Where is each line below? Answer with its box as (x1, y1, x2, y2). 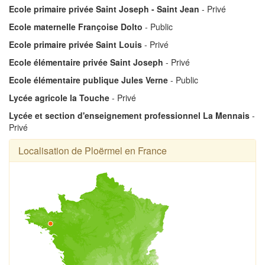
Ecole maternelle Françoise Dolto (9, 20, 143, 33)
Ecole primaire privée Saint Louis (9, 38, 142, 50)
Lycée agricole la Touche (9, 91, 109, 104)
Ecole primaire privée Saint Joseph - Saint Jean (9, 2, 199, 15)
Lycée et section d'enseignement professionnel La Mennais (9, 109, 250, 121)
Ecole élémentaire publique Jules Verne (9, 73, 168, 86)
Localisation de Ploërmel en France (18, 143, 167, 157)
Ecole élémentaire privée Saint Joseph (9, 56, 163, 68)
